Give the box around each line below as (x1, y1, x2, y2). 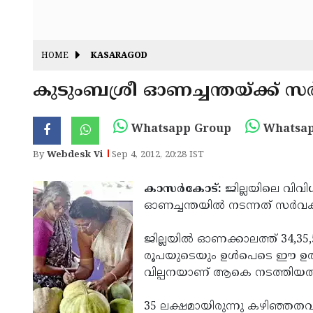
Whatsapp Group (128, 122, 231, 136)
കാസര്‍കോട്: (144, 182, 221, 196)
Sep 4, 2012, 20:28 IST (112, 150, 204, 161)
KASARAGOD (91, 51, 147, 62)
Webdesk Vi (47, 150, 103, 161)
